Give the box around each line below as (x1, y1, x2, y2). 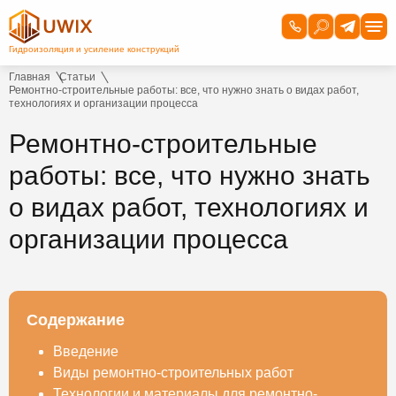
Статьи (59, 71, 95, 83)
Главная (9, 71, 50, 83)
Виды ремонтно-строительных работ (53, 365, 293, 380)
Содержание (27, 311, 125, 329)
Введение (53, 344, 118, 359)
